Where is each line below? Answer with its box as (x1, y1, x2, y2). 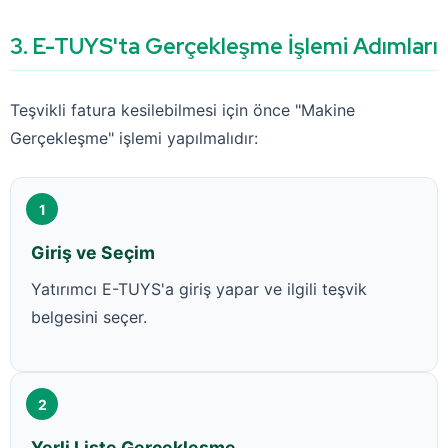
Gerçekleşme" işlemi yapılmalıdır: (10, 128, 258, 148)
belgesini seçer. (31, 307, 147, 327)
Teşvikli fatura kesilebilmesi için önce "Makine (10, 100, 355, 120)
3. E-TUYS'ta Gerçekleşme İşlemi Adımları (10, 32, 438, 61)
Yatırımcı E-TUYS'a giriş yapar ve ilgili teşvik (31, 279, 367, 299)
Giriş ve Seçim (31, 242, 155, 263)
